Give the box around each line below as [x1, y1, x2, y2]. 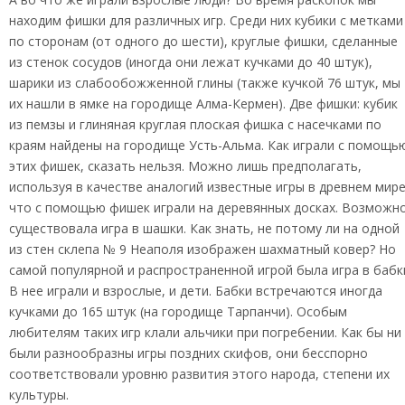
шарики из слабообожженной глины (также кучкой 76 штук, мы [9, 74, 400, 91]
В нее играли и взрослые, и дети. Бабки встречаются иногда [9, 282, 382, 299]
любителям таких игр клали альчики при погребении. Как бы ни [9, 324, 401, 341]
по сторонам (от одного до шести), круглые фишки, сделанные [9, 33, 398, 50]
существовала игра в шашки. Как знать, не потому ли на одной [9, 220, 400, 237]
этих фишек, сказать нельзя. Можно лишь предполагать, [9, 157, 362, 174]
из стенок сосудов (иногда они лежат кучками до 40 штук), [9, 53, 372, 71]
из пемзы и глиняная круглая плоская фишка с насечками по [9, 116, 381, 133]
